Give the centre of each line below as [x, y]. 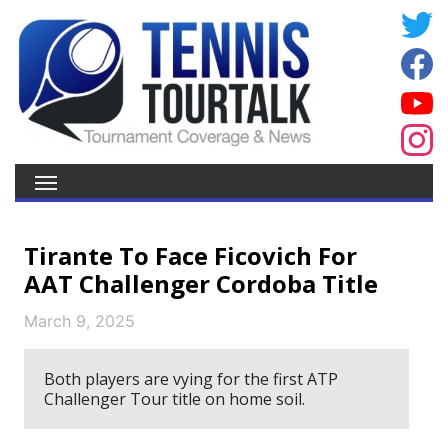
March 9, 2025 [79, 321]
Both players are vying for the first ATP [191, 379]
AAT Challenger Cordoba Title [201, 283]
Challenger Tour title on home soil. [174, 399]
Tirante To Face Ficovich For [190, 255]
